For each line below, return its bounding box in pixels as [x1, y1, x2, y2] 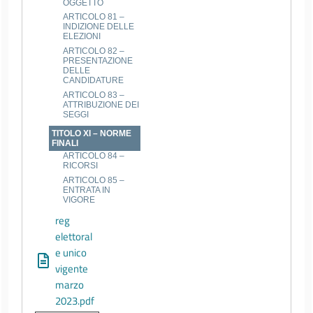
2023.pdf [55, 292, 95, 309]
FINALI [52, 138, 79, 149]
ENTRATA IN [63, 184, 111, 195]
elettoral [55, 228, 93, 245]
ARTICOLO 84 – [63, 151, 125, 161]
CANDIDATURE [63, 75, 124, 85]
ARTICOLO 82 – [63, 46, 125, 56]
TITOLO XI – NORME [52, 129, 132, 139]
